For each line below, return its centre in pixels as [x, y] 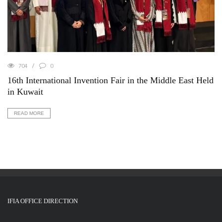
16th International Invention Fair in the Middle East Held [111, 81]
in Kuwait [25, 92]
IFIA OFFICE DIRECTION [43, 201]
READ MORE [29, 113]
